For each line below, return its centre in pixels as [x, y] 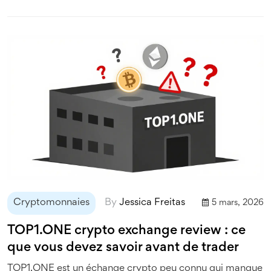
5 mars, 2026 [238, 203]
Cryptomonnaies [51, 203]
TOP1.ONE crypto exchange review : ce [126, 231]
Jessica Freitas [152, 203]
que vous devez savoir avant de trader [123, 248]
